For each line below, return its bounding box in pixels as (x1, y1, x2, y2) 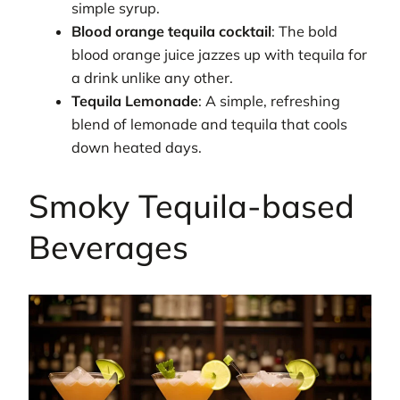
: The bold (271, 22, 338, 41)
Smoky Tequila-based (29, 186, 354, 227)
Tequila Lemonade (71, 92, 199, 111)
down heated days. (71, 138, 203, 157)
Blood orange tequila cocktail (71, 22, 272, 41)
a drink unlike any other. (71, 69, 234, 87)
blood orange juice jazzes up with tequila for (71, 46, 368, 64)
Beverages (29, 227, 188, 268)
